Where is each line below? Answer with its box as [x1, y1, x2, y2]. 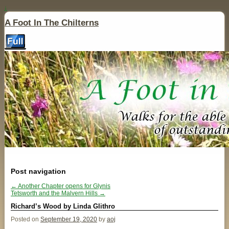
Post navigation [11, 167, 66, 175]
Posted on [11, 216, 40, 223]
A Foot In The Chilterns [5, 18, 99, 28]
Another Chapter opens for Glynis [17, 182, 110, 190]
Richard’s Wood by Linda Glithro [11, 202, 115, 210]
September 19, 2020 [40, 216, 97, 223]
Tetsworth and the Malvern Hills [11, 189, 99, 197]
